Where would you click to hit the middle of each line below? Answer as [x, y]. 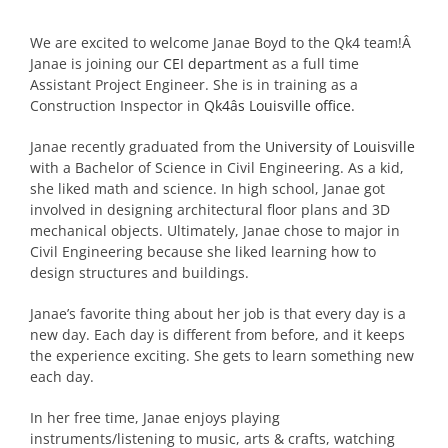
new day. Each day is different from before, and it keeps [217, 334]
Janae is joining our [96, 63]
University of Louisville [340, 146]
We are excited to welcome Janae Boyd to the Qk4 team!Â [222, 42]
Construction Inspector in [117, 105]
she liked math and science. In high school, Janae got [207, 188]
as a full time [313, 63]
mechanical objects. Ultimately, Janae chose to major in [215, 230]
